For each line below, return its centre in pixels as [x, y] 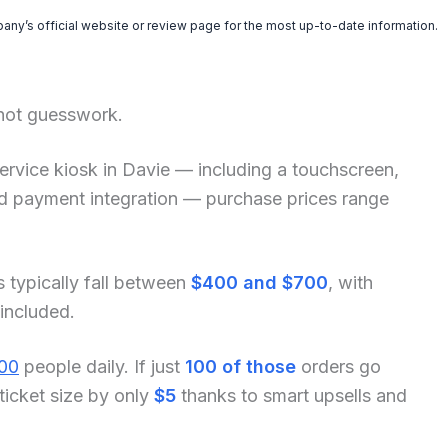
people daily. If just [102, 366]
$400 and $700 [259, 282]
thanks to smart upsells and [291, 395]
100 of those [240, 366]
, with [350, 282]
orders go [338, 366]
